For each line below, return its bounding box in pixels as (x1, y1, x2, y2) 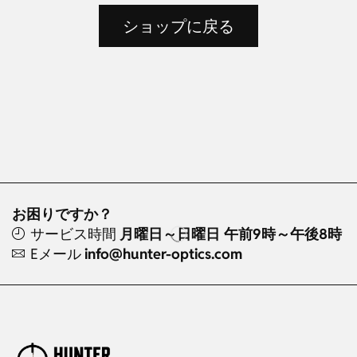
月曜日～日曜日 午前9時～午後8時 (120, 224, 342, 243)
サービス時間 (30, 224, 120, 243)
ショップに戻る (123, 15, 234, 37)
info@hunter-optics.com (84, 244, 242, 263)
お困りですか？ (12, 204, 116, 223)
